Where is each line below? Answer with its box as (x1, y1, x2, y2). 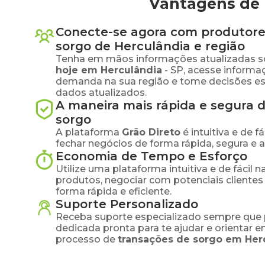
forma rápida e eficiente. (56, 186, 172, 197)
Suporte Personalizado (56, 197, 198, 211)
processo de (56, 234, 115, 245)
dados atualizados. (56, 87, 147, 98)
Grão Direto (122, 127, 180, 138)
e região (190, 39, 245, 53)
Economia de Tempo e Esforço (56, 149, 247, 163)
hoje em (56, 64, 101, 76)
